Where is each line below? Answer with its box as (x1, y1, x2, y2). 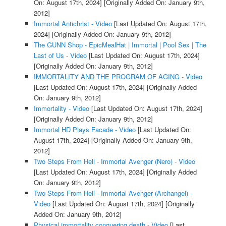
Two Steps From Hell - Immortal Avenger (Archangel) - (33, 188, 192, 198)
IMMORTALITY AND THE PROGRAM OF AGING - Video (33, 72, 202, 82)
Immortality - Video (33, 103, 89, 114)
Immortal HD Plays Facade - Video (33, 125, 136, 135)
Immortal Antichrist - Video (33, 19, 112, 29)
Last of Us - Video (33, 50, 87, 61)
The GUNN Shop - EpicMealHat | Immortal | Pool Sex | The (33, 40, 206, 50)
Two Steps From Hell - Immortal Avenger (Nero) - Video (33, 156, 195, 166)
